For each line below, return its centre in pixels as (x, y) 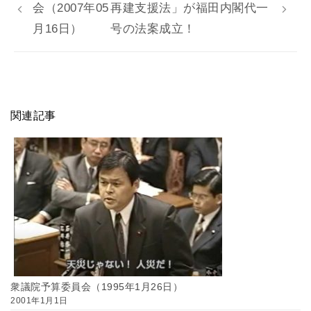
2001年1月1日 (39, 300)
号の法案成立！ (153, 28)
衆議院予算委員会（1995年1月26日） (97, 286)
